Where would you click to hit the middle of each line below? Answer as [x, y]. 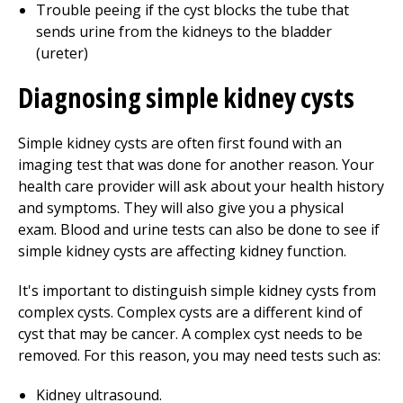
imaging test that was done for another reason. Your [196, 165]
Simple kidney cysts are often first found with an [180, 143]
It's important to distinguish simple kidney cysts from [197, 291]
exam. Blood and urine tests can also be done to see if [199, 229]
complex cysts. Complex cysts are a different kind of [190, 312]
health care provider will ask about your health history [201, 186]
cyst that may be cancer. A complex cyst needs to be [190, 334]
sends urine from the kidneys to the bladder [184, 31]
